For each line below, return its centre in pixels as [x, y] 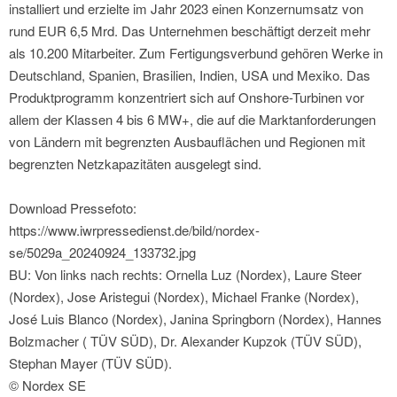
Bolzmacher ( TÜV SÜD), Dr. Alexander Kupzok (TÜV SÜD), [185, 341]
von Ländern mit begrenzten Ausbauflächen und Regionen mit [187, 142]
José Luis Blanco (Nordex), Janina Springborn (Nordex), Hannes [195, 319]
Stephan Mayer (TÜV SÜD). [90, 363]
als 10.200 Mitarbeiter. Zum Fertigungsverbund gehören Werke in [196, 53]
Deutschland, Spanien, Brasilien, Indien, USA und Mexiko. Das [190, 75]
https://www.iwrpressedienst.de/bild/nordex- [134, 230]
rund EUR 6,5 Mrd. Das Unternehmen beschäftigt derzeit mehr [190, 31]
